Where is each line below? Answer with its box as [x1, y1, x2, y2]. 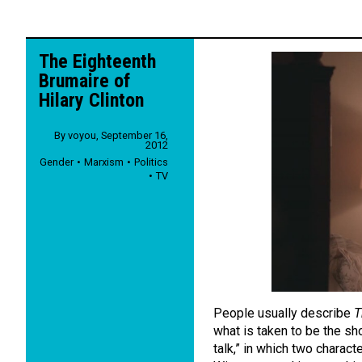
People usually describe [213, 305, 354, 321]
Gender [40, 155, 74, 168]
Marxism [84, 155, 124, 168]
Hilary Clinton [39, 89, 144, 112]
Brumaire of [39, 69, 130, 92]
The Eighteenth [39, 50, 156, 73]
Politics [134, 155, 168, 168]
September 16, [101, 128, 168, 141]
